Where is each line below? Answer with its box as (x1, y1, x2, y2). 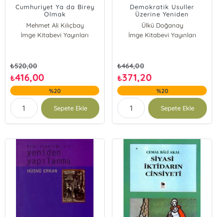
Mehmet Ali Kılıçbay (26, 21, 84, 29)
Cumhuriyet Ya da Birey (15, 3, 94, 11)
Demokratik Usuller (130, 3, 195, 11)
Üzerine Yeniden (135, 10, 189, 18)
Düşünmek (145, 17, 180, 25)
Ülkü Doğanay (141, 21, 183, 29)
